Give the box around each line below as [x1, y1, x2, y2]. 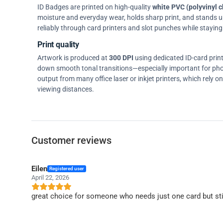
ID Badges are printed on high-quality [37, 2, 152, 11]
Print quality [37, 40, 79, 50]
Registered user [49, 165, 84, 171]
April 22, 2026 [31, 173, 69, 181]
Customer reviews [31, 134, 111, 147]
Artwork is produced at [37, 53, 109, 62]
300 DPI [109, 53, 133, 62]
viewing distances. [37, 85, 94, 93]
